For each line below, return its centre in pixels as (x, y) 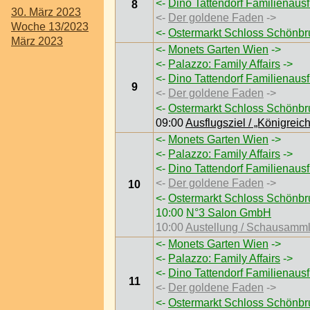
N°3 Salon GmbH (229, 212)
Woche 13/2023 (50, 26)
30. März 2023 (46, 12)
